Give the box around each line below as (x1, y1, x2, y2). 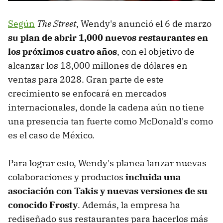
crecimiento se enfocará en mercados (8, 87, 167, 99)
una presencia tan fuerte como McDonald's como (8, 115, 213, 127)
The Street (37, 17, 76, 29)
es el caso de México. (8, 129, 95, 141)
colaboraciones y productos (8, 171, 125, 183)
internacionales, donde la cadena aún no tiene (8, 101, 204, 113)
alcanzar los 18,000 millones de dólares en (8, 59, 188, 71)
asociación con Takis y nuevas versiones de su (8, 185, 208, 197)
